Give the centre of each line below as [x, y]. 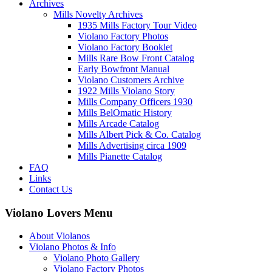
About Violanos [59, 236]
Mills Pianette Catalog [120, 156]
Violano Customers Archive [131, 80]
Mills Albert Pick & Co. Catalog [139, 134]
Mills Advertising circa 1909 [132, 145]
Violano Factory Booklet [125, 47]
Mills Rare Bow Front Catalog [136, 58]
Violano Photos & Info [73, 247]
